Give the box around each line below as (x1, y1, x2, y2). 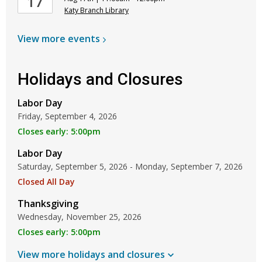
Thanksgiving (18, 197, 78, 210)
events (68, 32, 100, 45)
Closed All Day (18, 176, 75, 187)
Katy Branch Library (64, 5, 129, 15)
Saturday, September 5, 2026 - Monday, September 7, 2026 (18, 161, 243, 172)
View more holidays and (18, 248, 127, 261)
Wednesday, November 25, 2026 (18, 211, 142, 222)
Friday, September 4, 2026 (18, 111, 117, 122)
